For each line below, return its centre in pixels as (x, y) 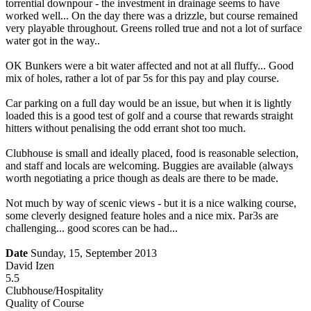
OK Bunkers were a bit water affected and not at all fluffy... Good (150, 66)
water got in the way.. (53, 41)
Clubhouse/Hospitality (54, 291)
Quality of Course (45, 303)
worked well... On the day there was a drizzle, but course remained (152, 16)
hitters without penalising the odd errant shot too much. (126, 128)
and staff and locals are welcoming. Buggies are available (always (149, 166)
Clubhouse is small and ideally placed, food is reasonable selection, (152, 153)
